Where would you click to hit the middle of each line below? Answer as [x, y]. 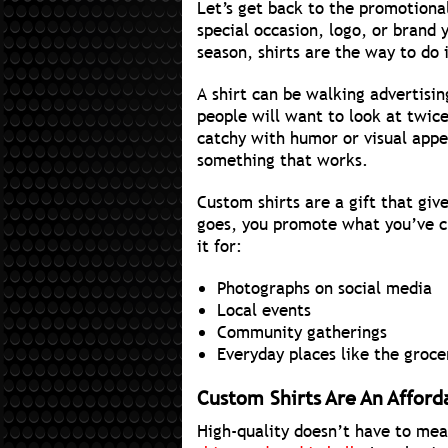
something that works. [282, 161]
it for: [219, 247]
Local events [264, 311]
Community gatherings [302, 333]
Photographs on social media [324, 289]
